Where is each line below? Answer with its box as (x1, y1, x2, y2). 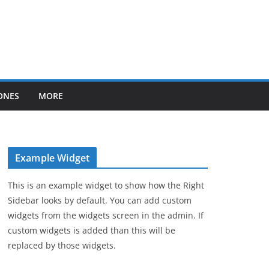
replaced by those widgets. (8, 240, 116, 251)
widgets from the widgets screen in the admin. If (8, 210, 204, 221)
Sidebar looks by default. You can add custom (8, 195, 192, 206)
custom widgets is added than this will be (8, 225, 175, 236)
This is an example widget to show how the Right (8, 180, 204, 191)
